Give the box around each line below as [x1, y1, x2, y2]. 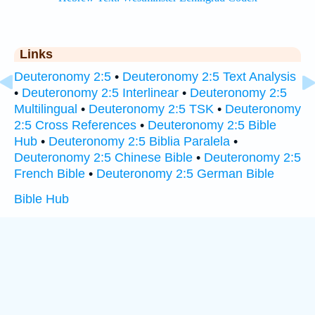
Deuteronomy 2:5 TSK [89, 102, 214, 116]
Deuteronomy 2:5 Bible [148, 118, 276, 132]
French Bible [14, 167, 85, 181]
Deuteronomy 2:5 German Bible [96, 167, 274, 181]
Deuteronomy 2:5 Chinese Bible [14, 150, 193, 165]
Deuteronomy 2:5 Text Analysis [122, 70, 296, 84]
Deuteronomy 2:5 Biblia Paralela [49, 134, 230, 148]
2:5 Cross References [14, 118, 136, 132]
